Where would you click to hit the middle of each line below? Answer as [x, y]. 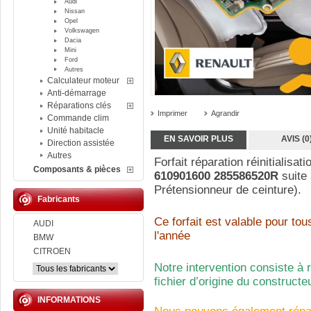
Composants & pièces [77, 169]
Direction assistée [81, 143]
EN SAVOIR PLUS [199, 139]
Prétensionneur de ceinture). [228, 190]
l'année [172, 236]
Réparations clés [79, 106]
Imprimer [173, 113]
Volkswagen [82, 31]
